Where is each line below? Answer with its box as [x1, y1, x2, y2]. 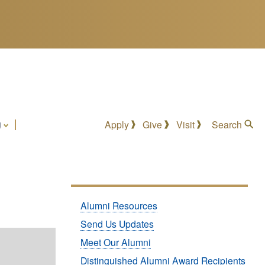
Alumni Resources [80, 198, 157, 212]
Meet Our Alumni [80, 235, 151, 248]
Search [212, 118, 244, 131]
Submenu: [71, 188, 136, 206]
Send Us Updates [80, 216, 154, 230]
